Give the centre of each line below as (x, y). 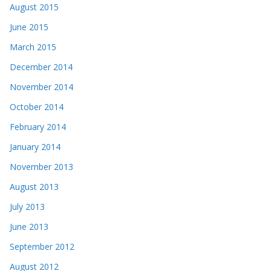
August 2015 (34, 7)
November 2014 (41, 87)
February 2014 (38, 127)
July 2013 (27, 207)
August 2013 (34, 187)
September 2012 (42, 247)
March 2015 (33, 47)
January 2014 (35, 147)
